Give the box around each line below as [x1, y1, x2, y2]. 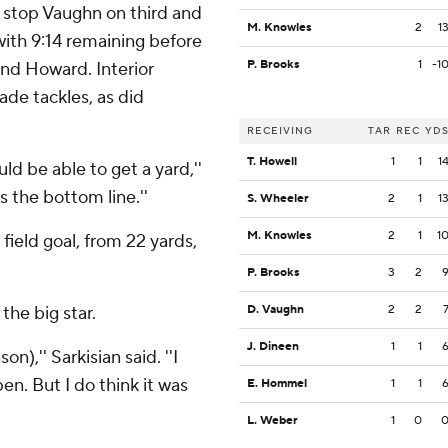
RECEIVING [247, 124, 313, 138]
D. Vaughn [247, 302, 304, 318]
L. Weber [247, 413, 298, 429]
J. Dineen [247, 339, 299, 355]
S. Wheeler [247, 191, 309, 207]
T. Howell [247, 154, 297, 170]
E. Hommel [247, 376, 307, 392]
